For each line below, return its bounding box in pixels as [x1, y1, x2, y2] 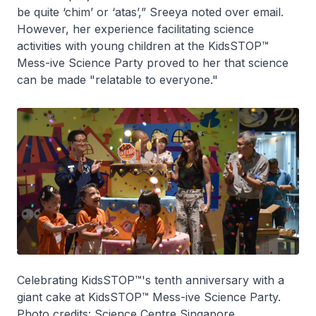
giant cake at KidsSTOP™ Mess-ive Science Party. [17, 290, 281, 305]
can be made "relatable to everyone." [17, 72, 218, 87]
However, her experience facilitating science [17, 21, 254, 36]
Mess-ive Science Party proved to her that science [17, 55, 288, 70]
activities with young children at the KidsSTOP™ [17, 38, 269, 53]
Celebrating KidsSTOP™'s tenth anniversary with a [17, 273, 284, 288]
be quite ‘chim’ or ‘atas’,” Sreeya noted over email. [17, 4, 284, 19]
